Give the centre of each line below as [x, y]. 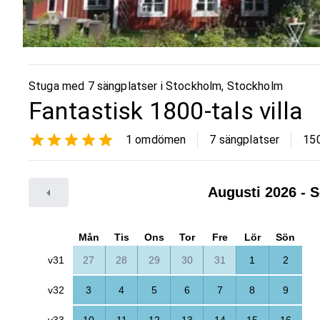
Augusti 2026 [252, 192]
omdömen [159, 139]
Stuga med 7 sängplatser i [97, 86]
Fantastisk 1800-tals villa [166, 110]
